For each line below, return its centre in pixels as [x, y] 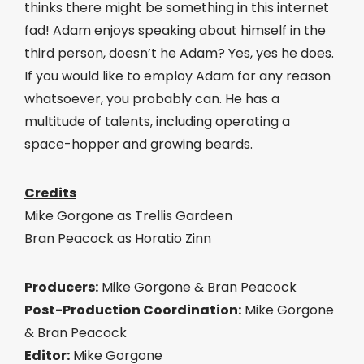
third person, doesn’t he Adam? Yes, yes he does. [179, 53]
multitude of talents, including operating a [157, 121]
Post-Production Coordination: [133, 310]
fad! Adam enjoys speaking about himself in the [175, 30]
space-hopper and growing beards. [139, 144]
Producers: [61, 287]
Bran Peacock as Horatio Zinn [118, 238]
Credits [50, 193]
